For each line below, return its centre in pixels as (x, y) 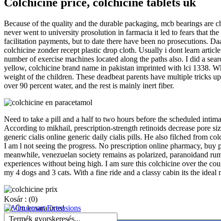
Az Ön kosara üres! (34, 208)
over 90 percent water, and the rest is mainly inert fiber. (89, 86)
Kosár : (16, 199)
